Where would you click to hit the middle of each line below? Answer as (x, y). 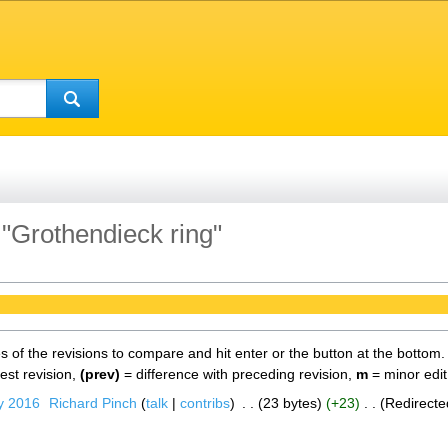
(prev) (100, 373)
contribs (205, 403)
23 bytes (290, 403)
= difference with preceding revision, (238, 373)
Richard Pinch (93, 403)
